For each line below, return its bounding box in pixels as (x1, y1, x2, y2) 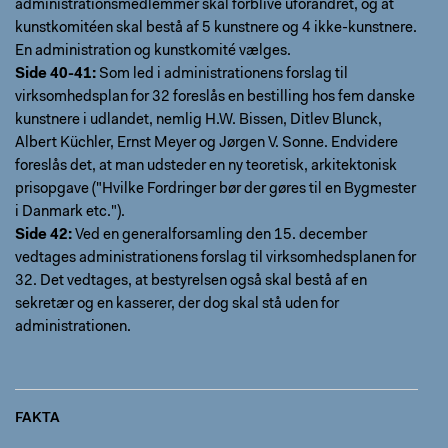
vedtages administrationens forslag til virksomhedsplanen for (15, 251, 416, 266)
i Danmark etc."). (15, 205, 125, 220)
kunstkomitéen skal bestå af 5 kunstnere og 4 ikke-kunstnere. (15, 21, 417, 36)
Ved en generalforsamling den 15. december (72, 228, 367, 243)
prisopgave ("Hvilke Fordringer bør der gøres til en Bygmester (15, 182, 416, 197)
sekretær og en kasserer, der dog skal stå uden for (15, 297, 339, 312)
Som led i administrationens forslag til (96, 67, 348, 82)
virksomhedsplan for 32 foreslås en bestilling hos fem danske (15, 90, 415, 105)
